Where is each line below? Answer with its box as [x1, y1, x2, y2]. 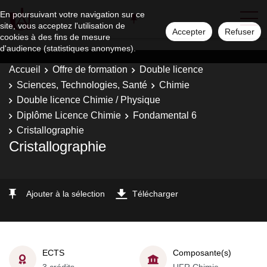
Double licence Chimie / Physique [17, 95, 160, 105]
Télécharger [132, 188, 178, 198]
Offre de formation [52, 64, 128, 74]
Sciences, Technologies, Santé [17, 79, 147, 90]
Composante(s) [173, 248, 231, 257]
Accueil [9, 64, 41, 74]
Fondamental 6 [133, 110, 197, 120]
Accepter [172, 27, 206, 36]
